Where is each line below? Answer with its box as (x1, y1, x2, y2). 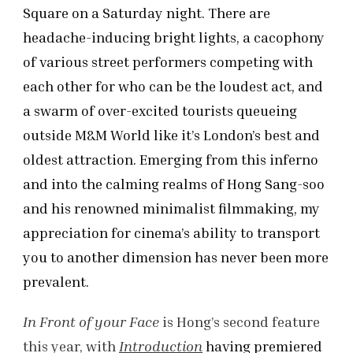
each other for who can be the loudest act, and (23, 77, 323, 95)
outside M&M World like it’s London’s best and (23, 126, 320, 144)
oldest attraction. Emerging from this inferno (23, 150, 318, 169)
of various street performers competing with (23, 53, 313, 71)
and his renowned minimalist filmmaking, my (23, 199, 320, 217)
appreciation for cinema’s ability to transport (23, 224, 320, 242)
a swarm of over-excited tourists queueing (23, 102, 297, 120)
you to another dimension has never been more (23, 248, 329, 266)
